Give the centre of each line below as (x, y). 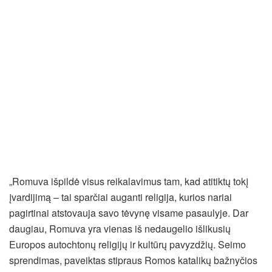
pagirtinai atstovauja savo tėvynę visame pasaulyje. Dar (129, 213)
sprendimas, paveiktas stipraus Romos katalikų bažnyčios (133, 260)
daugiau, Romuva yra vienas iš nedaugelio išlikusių (120, 229)
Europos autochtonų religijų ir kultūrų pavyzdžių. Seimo (127, 245)
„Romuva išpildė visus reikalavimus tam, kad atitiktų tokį (129, 182)
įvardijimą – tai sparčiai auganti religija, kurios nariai (121, 197)
